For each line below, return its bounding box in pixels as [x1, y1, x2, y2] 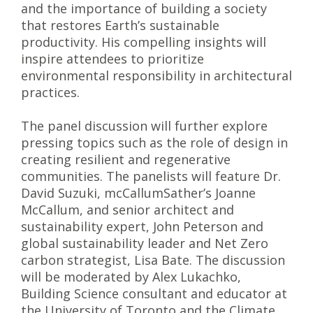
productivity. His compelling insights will [21, 34, 266, 50]
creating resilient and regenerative [21, 151, 231, 168]
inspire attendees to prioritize [21, 50, 204, 67]
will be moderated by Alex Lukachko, [21, 268, 241, 285]
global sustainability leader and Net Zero [21, 235, 268, 252]
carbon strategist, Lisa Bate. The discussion [21, 252, 285, 268]
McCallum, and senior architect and [21, 201, 234, 218]
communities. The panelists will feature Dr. [21, 168, 281, 184]
